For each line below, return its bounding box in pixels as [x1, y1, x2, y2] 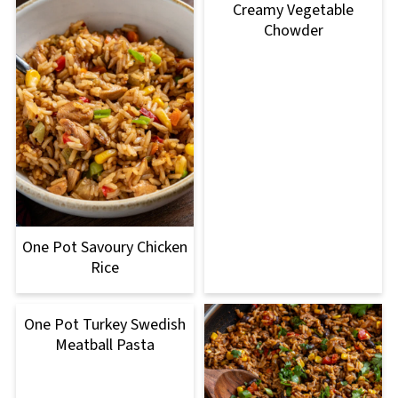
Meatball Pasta [54, 333, 155, 356]
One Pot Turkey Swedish [23, 313, 186, 336]
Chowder [263, 20, 323, 43]
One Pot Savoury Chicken [21, 235, 187, 259]
